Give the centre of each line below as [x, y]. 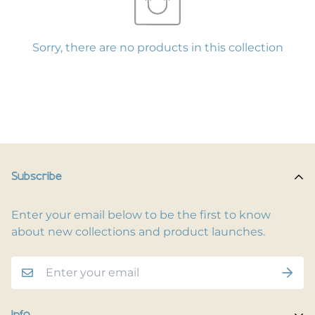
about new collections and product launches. [138, 232]
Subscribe [37, 177]
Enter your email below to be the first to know [141, 215]
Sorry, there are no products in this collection [157, 47]
